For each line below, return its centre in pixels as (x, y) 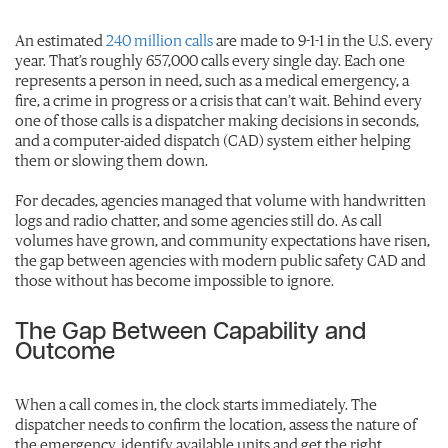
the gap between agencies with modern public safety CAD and (220, 260)
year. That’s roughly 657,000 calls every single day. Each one (210, 60)
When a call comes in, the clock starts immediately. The (196, 404)
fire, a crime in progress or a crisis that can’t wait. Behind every (218, 100)
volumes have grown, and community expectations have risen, (222, 240)
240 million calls (159, 40)
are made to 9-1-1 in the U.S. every (323, 40)
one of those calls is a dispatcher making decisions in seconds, (217, 120)
